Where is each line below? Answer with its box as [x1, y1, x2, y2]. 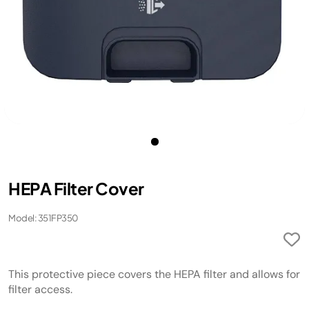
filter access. [8, 282, 72, 297]
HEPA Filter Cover [8, 178, 144, 199]
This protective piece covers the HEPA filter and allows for [8, 267, 300, 281]
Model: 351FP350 [8, 212, 79, 223]
